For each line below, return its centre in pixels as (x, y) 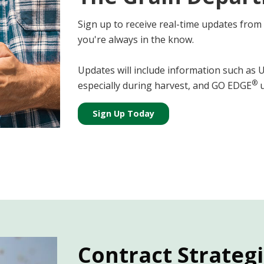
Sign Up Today (124, 113)
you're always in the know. (136, 39)
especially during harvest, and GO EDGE (165, 85)
